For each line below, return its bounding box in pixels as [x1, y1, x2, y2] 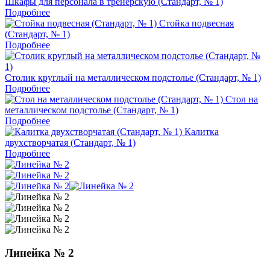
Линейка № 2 [5, 246, 74, 260]
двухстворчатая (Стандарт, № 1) [5, 137, 136, 148]
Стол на [225, 94, 258, 105]
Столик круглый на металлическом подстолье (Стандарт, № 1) [5, 72, 261, 83]
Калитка [184, 127, 219, 137]
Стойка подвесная [159, 18, 234, 29]
